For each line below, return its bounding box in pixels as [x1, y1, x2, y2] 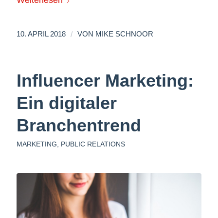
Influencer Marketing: [16, 70, 194, 91]
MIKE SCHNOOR [95, 30, 153, 38]
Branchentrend [16, 115, 141, 135]
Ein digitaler [16, 92, 117, 113]
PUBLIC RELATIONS [60, 140, 125, 148]
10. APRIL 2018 [16, 30, 66, 38]
